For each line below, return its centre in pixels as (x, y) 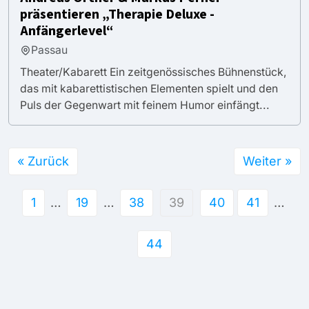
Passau (49, 50)
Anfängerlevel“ (67, 31)
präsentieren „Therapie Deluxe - (117, 14)
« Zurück (43, 161)
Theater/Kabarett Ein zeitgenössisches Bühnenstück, (153, 72)
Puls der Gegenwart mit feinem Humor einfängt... (145, 105)
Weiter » (267, 161)
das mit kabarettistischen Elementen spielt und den (149, 88)
